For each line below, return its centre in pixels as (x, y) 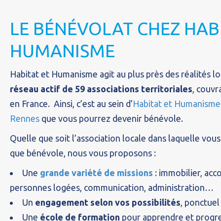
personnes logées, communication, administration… (112, 187)
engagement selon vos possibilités (108, 202)
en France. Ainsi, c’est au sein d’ (71, 104)
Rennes (25, 118)
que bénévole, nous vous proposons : (83, 153)
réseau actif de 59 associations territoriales (101, 89)
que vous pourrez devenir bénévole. (111, 118)
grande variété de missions (96, 173)
